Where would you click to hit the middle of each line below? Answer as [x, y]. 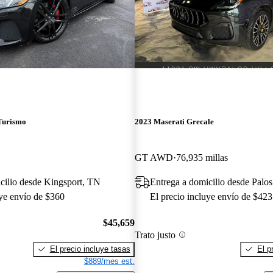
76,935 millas [202, 158]
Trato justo [155, 235]
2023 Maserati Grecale [174, 122]
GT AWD [154, 158]
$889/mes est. [109, 261]
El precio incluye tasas [90, 249]
